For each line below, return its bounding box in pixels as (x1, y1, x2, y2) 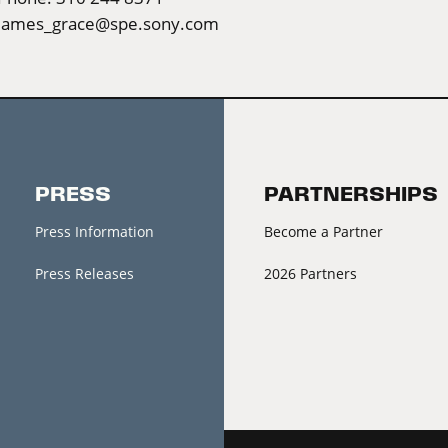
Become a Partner (264, 222, 383, 242)
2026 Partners (264, 264, 357, 284)
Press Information (34, 222, 154, 242)
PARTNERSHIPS (264, 184, 438, 206)
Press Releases (34, 264, 134, 284)
